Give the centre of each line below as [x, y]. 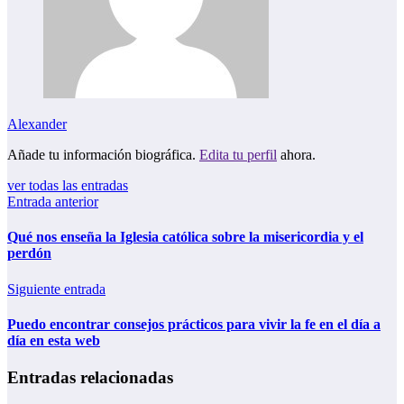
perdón [29, 253]
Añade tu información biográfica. [103, 155]
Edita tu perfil [238, 155]
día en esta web [54, 340]
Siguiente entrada [56, 289]
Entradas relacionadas [90, 378]
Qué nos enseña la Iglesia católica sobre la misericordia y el [185, 237]
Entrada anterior [53, 202]
